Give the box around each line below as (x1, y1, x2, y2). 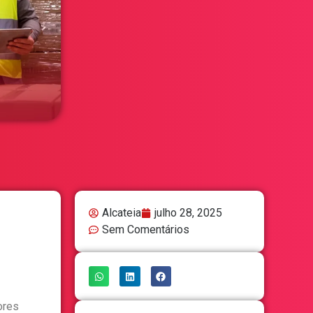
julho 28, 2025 (154, 206, 222, 220)
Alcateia (102, 206, 141, 220)
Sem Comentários (102, 223, 189, 237)
